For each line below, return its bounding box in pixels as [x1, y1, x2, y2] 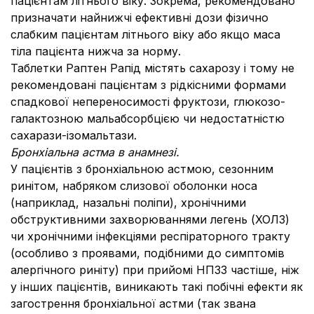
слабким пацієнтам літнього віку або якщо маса [11, 27, 280, 41]
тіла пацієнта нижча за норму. [11, 44, 181, 58]
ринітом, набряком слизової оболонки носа [11, 179, 257, 193]
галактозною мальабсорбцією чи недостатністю [11, 111, 285, 125]
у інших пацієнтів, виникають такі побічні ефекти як [11, 280, 303, 294]
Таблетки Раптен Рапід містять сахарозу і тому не [11, 61, 294, 75]
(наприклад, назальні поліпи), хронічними [11, 196, 246, 210]
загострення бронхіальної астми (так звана [11, 296, 256, 310]
